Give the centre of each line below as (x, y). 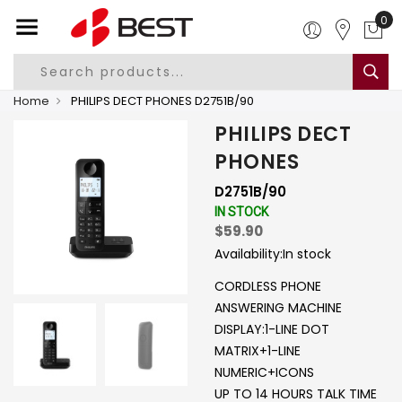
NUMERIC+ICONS (264, 372)
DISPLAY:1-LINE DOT (272, 329)
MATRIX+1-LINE (258, 351)
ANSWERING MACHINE (278, 308)
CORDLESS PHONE (268, 286)
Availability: (249, 254)
